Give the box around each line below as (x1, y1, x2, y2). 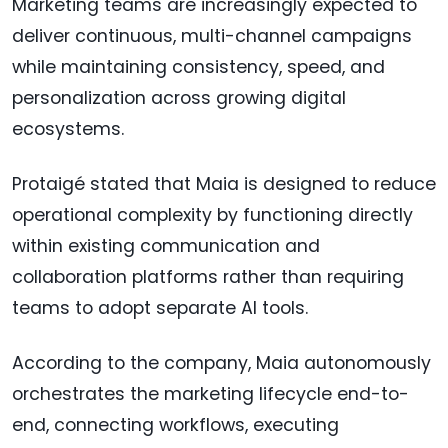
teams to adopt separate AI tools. (12, 296, 308, 321)
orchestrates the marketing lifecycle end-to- (12, 382, 409, 407)
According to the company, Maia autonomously (12, 351, 431, 376)
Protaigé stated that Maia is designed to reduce (12, 172, 436, 197)
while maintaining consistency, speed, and (12, 55, 385, 80)
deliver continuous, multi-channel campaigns (12, 24, 412, 49)
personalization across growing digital (12, 86, 346, 111)
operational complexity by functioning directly (12, 203, 413, 228)
